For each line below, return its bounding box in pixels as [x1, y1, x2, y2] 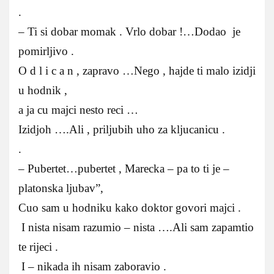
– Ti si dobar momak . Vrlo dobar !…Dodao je [18, 24, 240, 38]
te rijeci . [18, 240, 58, 253]
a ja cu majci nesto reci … [18, 103, 138, 116]
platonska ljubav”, [18, 181, 103, 194]
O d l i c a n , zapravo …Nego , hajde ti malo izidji [18, 64, 256, 77]
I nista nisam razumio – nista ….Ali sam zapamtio [18, 220, 254, 234]
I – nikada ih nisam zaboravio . [18, 259, 166, 273]
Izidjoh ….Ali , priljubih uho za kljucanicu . [18, 122, 225, 136]
